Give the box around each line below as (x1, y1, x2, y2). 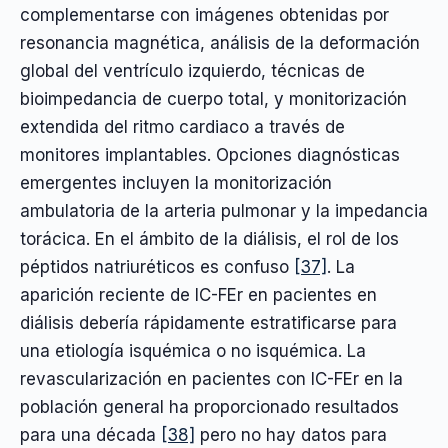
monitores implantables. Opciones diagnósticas (20, 144, 400, 165)
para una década (20, 424, 161, 445)
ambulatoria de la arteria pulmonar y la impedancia (20, 200, 428, 221)
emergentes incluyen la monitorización (20, 172, 332, 193)
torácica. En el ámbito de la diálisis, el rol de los (20, 228, 399, 249)
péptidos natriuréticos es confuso (20, 256, 294, 277)
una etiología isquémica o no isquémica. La (20, 340, 366, 361)
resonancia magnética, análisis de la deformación (20, 32, 420, 53)
